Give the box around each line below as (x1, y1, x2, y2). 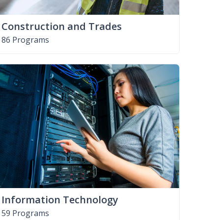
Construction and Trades (1, 19, 122, 33)
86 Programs (1, 34, 49, 45)
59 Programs (1, 207, 49, 219)
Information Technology (1, 192, 118, 206)
